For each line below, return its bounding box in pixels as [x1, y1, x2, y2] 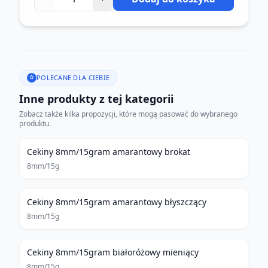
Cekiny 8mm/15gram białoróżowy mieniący [27, 246, 199, 258]
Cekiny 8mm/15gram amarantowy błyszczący [27, 196, 206, 208]
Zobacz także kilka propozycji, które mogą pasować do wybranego [19, 109, 237, 119]
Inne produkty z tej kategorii [19, 92, 173, 106]
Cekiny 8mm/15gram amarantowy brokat [27, 146, 190, 157]
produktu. [19, 118, 51, 129]
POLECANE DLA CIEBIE [36, 73, 110, 82]
